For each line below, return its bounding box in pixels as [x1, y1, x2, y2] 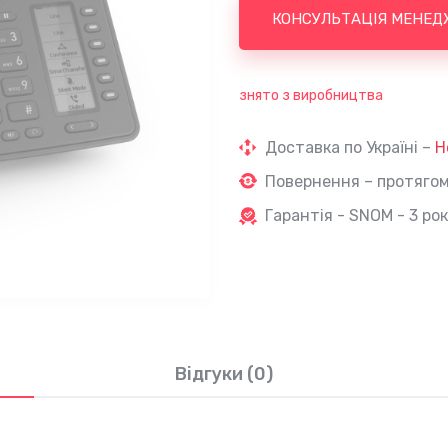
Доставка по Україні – [265, 137, 435, 157]
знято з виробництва [239, 86, 383, 104]
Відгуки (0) [175, 362, 273, 385]
